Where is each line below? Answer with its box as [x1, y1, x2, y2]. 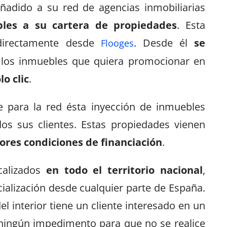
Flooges [100, 36, 134, 49]
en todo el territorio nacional [46, 163, 203, 177]
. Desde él [133, 35, 194, 50]
